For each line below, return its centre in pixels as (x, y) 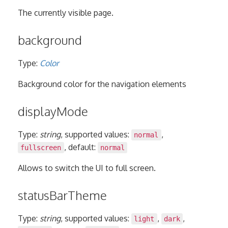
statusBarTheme (62, 195)
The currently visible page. (66, 13)
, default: (81, 147)
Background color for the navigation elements (102, 84)
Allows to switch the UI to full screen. (87, 168)
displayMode (53, 111)
